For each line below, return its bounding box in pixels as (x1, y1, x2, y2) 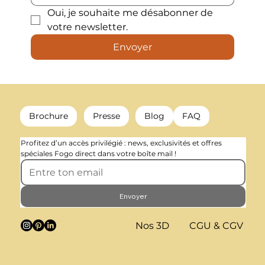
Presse (92, 111, 120, 122)
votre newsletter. (47, 21, 128, 33)
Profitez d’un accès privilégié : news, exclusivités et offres (21, 138, 222, 147)
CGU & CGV (189, 220, 243, 232)
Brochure (29, 111, 69, 122)
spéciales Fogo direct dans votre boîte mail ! (21, 148, 177, 158)
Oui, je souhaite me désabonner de (47, 7, 213, 19)
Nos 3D (135, 219, 169, 231)
